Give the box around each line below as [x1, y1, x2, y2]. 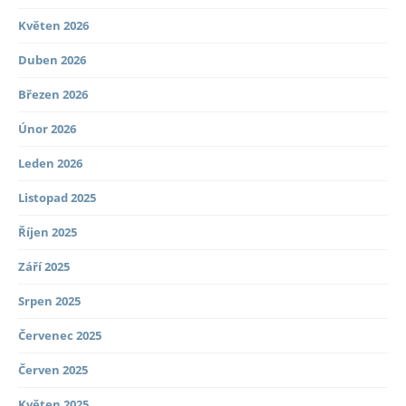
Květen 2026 [18, 17, 89, 34]
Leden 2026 [18, 155, 82, 172]
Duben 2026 [18, 52, 86, 69]
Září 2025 [18, 258, 70, 275]
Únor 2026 [18, 121, 76, 138]
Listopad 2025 [18, 189, 96, 207]
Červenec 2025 [18, 327, 101, 344]
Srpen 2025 [18, 293, 81, 310]
